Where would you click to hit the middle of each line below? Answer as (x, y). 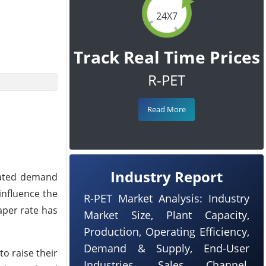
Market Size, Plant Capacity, (167, 215)
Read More (167, 109)
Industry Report (167, 177)
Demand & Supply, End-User (167, 248)
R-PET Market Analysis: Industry (167, 198)
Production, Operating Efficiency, (167, 232)
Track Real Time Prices (167, 57)
